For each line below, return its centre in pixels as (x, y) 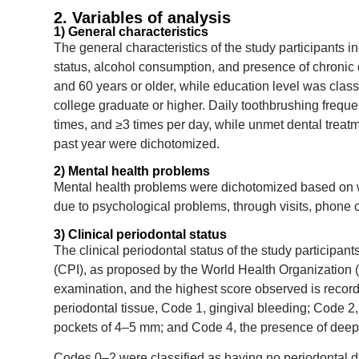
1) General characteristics (131, 32)
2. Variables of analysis (142, 18)
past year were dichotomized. (137, 144)
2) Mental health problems (132, 171)
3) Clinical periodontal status (140, 234)
